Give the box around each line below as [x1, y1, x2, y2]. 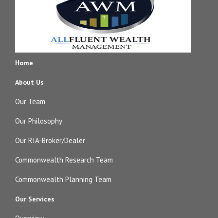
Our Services [15, 194, 55, 203]
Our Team [15, 96, 46, 106]
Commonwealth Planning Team [15, 174, 112, 184]
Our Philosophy [15, 116, 63, 126]
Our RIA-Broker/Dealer [15, 135, 86, 145]
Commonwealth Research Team [15, 155, 113, 164]
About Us [15, 77, 44, 87]
